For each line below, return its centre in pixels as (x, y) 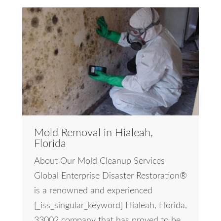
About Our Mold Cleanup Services (99, 162)
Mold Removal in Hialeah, (93, 133)
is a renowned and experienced (93, 191)
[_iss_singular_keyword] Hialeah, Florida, (110, 206)
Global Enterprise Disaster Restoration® (110, 176)
